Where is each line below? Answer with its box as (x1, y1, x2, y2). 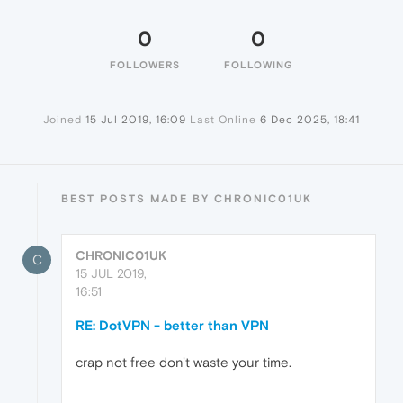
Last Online (190, 113, 256, 127)
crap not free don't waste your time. (76, 354, 291, 371)
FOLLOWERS (110, 59, 180, 71)
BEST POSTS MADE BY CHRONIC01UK (61, 193, 312, 206)
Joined (43, 113, 82, 127)
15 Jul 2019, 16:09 (85, 113, 186, 127)
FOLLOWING (223, 59, 293, 71)
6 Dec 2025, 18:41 (260, 113, 360, 127)
